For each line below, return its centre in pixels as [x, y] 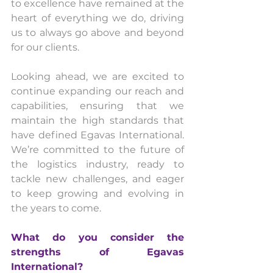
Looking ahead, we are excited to [97, 76]
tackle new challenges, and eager [97, 179]
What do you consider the [97, 237]
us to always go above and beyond [97, 32]
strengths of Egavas [97, 252]
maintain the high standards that [97, 120]
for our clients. [45, 47]
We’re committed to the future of [97, 149]
